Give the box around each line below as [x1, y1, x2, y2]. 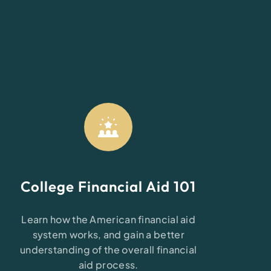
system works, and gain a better [32, 228, 184, 241]
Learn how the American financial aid [21, 213, 196, 226]
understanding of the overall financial [19, 243, 197, 256]
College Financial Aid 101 [21, 177, 197, 195]
